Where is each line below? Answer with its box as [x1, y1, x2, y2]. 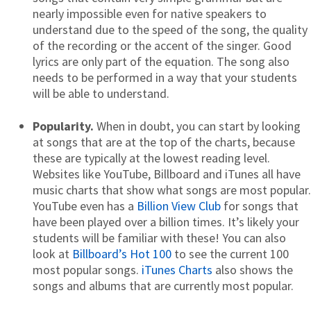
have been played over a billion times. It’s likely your [33, 213, 299, 230]
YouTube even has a [33, 197, 137, 214]
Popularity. [33, 117, 94, 134]
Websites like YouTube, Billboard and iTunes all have [33, 165, 301, 182]
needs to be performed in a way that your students [33, 69, 297, 85]
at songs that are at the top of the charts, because [33, 133, 295, 150]
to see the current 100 [171, 245, 289, 262]
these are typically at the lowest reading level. [33, 149, 270, 166]
